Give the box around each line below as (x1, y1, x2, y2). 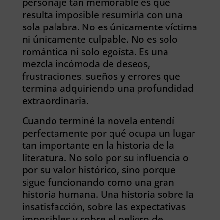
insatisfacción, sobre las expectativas (22, 200, 186, 213)
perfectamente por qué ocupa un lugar (22, 127, 195, 139)
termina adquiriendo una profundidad (22, 82, 193, 94)
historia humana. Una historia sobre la (22, 188, 193, 200)
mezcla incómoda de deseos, (22, 57, 150, 70)
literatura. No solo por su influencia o (22, 151, 189, 164)
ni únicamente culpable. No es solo (22, 33, 178, 45)
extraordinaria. (22, 94, 89, 107)
